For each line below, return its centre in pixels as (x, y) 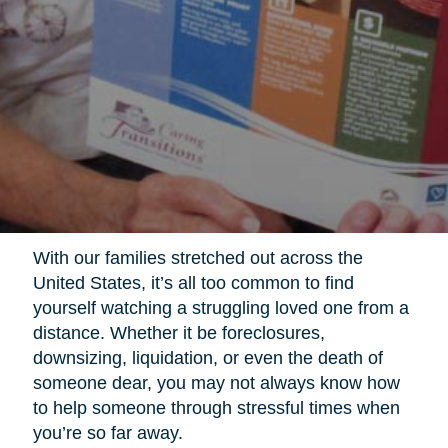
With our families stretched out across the (197, 257)
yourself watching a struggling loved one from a (220, 307)
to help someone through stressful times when (216, 407)
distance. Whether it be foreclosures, (178, 332)
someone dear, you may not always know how (216, 382)
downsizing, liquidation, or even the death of (207, 357)
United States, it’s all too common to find (193, 282)
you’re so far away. (107, 432)
